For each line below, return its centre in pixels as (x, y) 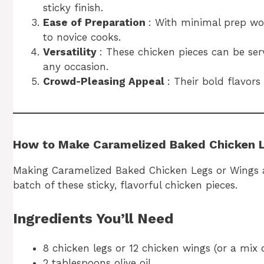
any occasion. (76, 67)
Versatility (71, 52)
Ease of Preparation (96, 23)
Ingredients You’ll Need (93, 218)
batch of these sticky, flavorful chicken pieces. (125, 185)
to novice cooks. (82, 37)
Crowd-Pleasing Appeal (105, 82)
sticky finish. (73, 8)
